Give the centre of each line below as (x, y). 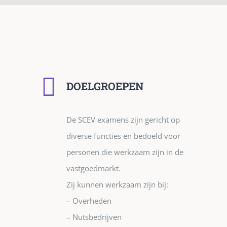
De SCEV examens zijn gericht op (123, 120)
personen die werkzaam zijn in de (125, 152)
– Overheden (89, 201)
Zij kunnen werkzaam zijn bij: (117, 185)
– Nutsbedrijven (94, 217)
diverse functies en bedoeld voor (123, 136)
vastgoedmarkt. (93, 168)
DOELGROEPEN (105, 86)
